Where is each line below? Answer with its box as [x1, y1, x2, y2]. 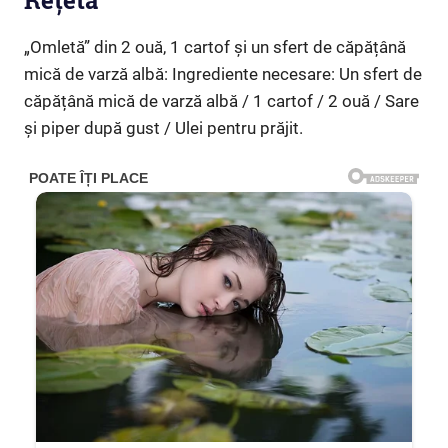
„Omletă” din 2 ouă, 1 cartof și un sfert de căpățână [24, 37, 406, 57]
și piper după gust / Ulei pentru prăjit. [24, 118, 303, 138]
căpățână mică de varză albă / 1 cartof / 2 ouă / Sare [24, 91, 419, 111]
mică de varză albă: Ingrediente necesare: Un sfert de [24, 64, 422, 84]
